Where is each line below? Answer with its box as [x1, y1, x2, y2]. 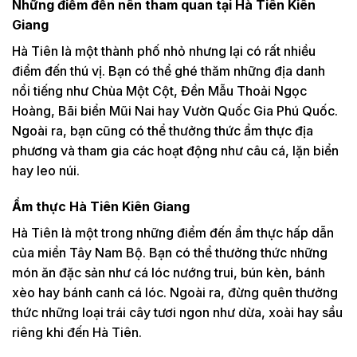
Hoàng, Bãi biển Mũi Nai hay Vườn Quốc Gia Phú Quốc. [12, 102, 338, 119]
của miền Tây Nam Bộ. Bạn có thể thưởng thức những [12, 245, 328, 261]
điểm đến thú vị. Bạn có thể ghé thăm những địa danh [12, 62, 325, 79]
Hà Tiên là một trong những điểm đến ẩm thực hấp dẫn [12, 225, 334, 241]
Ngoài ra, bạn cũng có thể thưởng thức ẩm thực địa [12, 122, 313, 139]
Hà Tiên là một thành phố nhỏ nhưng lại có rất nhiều [12, 42, 316, 59]
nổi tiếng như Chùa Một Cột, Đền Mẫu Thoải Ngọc [12, 82, 307, 99]
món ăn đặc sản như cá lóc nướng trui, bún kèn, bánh [12, 265, 325, 281]
